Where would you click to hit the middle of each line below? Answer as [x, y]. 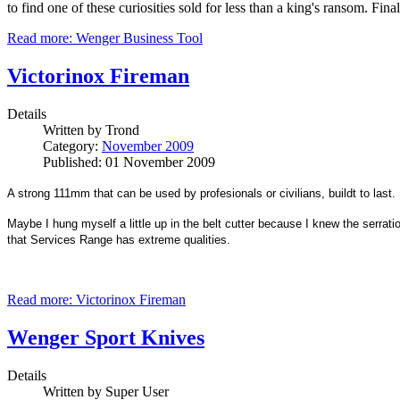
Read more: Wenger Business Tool [105, 38]
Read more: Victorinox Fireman [96, 300]
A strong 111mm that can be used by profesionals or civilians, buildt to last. [201, 194]
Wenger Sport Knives [106, 338]
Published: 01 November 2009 [129, 162]
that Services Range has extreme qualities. [119, 240]
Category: [72, 146]
